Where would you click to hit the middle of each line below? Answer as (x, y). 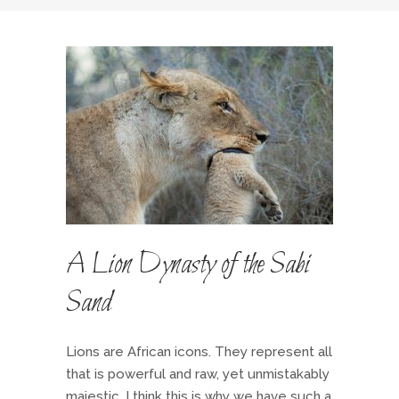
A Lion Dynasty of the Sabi (188, 265)
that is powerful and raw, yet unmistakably (198, 374)
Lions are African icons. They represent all (199, 352)
